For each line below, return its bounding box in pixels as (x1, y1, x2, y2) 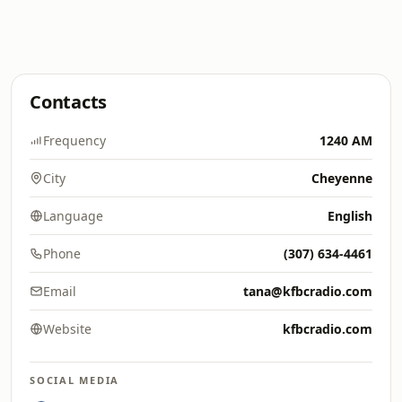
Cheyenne (311, 170, 372, 187)
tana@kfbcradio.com (243, 283, 372, 300)
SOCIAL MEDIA (30, 373, 120, 387)
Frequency (43, 132, 106, 149)
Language (43, 207, 103, 224)
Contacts (30, 90, 108, 114)
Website (43, 320, 92, 337)
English (328, 207, 372, 224)
